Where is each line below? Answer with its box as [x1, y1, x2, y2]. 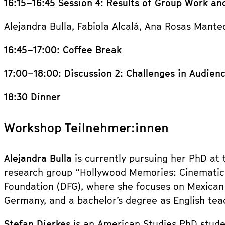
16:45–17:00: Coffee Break [4, 44, 122, 55]
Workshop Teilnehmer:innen [4, 120, 169, 135]
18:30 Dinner [4, 91, 61, 102]
